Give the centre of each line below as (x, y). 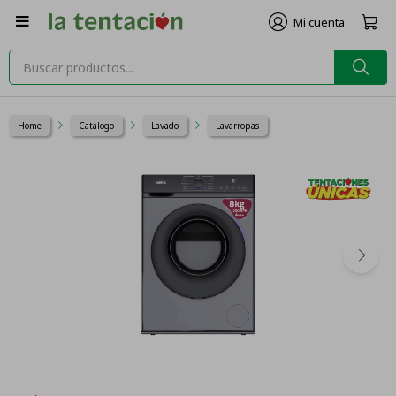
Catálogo (96, 126)
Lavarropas (237, 126)
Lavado (165, 126)
